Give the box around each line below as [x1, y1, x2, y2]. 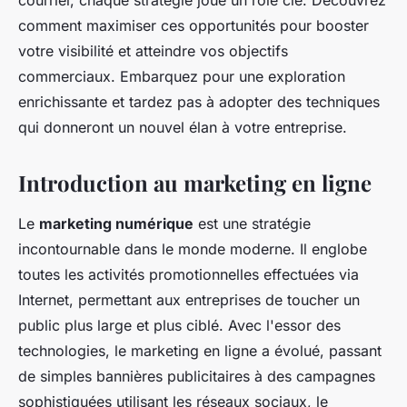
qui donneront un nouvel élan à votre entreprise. [18, 118, 347, 137]
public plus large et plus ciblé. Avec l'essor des [18, 316, 341, 335]
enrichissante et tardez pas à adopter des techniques [18, 93, 380, 112]
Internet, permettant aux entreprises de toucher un [18, 291, 360, 310]
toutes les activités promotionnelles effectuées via [18, 265, 359, 284]
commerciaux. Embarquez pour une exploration [18, 67, 345, 86]
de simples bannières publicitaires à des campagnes [18, 367, 375, 386]
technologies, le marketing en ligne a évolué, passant [18, 342, 382, 361]
